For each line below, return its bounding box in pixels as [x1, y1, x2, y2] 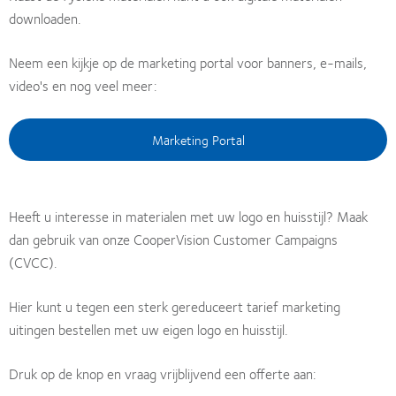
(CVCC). [9, 251, 57, 273]
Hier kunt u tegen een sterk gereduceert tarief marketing [9, 295, 340, 317]
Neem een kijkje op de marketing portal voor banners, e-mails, [9, 51, 367, 73]
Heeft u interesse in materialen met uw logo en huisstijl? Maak [9, 205, 368, 227]
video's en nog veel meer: [9, 74, 156, 96]
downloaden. [9, 7, 80, 29]
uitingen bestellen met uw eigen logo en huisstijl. [9, 318, 287, 340]
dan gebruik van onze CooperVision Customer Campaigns [9, 228, 338, 250]
